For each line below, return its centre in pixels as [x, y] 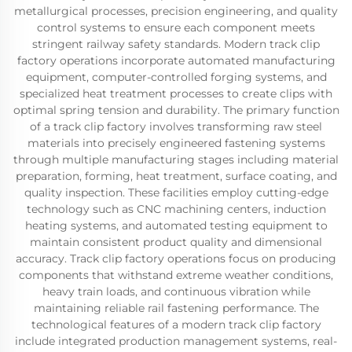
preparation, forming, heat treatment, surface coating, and [176, 176]
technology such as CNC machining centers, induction [176, 209]
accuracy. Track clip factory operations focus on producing [176, 258]
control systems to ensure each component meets [176, 27]
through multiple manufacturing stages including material [176, 159]
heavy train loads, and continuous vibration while [176, 291]
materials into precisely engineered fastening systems [176, 143]
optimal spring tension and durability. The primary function [176, 110]
